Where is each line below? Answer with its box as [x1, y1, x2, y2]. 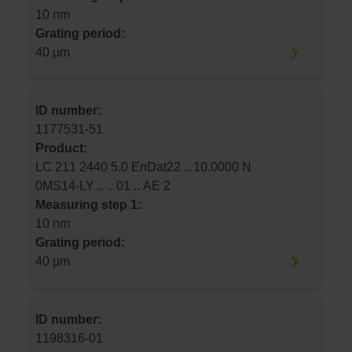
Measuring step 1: [35, 197, 141, 211]
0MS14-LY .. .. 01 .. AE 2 [116, 178, 170, 192]
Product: [35, 141, 87, 155]
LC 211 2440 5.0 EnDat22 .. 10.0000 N [35, 159, 79, 174]
